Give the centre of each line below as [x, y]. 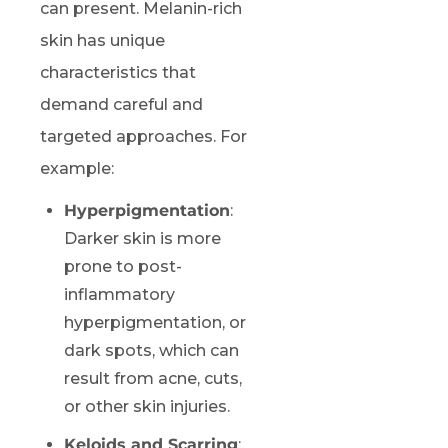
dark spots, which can [151, 350]
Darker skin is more [142, 238]
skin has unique [102, 40]
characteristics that [118, 72]
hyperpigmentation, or [155, 322]
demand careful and [121, 104]
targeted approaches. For [143, 136]
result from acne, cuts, [153, 378]
